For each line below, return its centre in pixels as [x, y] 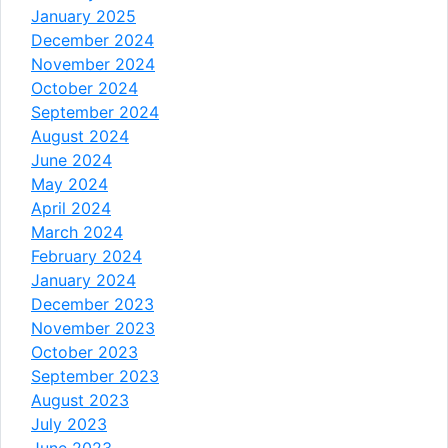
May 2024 [69, 183]
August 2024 [80, 135]
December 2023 [92, 303]
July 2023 [69, 423]
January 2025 [83, 15]
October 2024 [84, 87]
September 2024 [95, 111]
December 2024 [92, 39]
